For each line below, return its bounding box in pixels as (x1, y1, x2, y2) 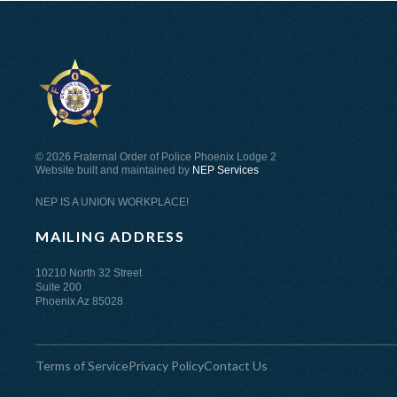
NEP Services (192, 164, 259, 177)
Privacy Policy (128, 358, 204, 374)
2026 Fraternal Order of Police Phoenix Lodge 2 (46, 151, 276, 164)
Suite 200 (35, 281, 82, 294)
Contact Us (204, 358, 268, 374)
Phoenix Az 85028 (35, 295, 123, 308)
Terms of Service (35, 358, 128, 374)
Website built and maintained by (35, 164, 192, 177)
